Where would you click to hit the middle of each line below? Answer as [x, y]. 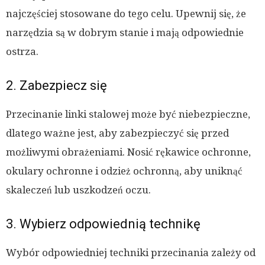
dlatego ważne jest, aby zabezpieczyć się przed [117, 133]
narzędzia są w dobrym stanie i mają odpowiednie [125, 33]
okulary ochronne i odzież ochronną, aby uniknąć [124, 171]
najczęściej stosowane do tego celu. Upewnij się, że [126, 14]
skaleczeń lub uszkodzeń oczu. [78, 190]
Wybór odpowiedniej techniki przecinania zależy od [131, 253]
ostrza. [22, 52]
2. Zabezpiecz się [56, 86]
